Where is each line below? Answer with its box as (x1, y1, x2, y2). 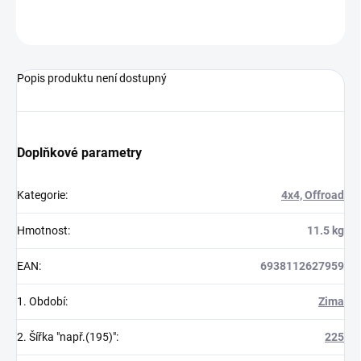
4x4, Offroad (281, 189, 344, 202)
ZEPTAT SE (277, 19, 325, 31)
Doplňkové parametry (17, 145, 142, 161)
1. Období (17, 295, 65, 309)
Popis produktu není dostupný (17, 72, 167, 85)
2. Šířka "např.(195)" (17, 330, 116, 344)
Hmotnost (17, 224, 68, 238)
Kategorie (17, 189, 65, 202)
